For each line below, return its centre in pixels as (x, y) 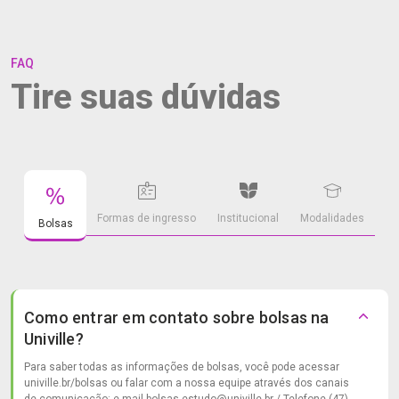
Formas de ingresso (147, 218)
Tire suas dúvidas (146, 97)
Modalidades (332, 218)
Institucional (248, 218)
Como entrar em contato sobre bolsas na (177, 318)
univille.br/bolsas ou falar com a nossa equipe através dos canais (187, 383)
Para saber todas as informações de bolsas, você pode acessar (182, 367)
